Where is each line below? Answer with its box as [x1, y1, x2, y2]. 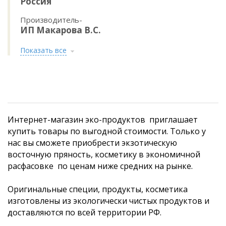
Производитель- [20, 14, 82, 25]
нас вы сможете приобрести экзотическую [8, 137, 177, 148]
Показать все [20, 45, 67, 55]
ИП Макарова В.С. [20, 24, 101, 36]
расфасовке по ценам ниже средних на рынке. [8, 160, 195, 172]
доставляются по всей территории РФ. [8, 206, 161, 218]
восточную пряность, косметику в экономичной [8, 148, 200, 160]
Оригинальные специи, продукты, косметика [8, 183, 188, 195]
